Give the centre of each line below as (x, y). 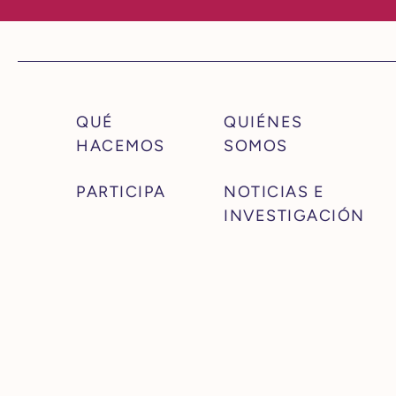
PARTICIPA (121, 192)
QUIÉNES (263, 122)
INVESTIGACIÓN (294, 216)
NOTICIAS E (274, 192)
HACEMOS (121, 146)
